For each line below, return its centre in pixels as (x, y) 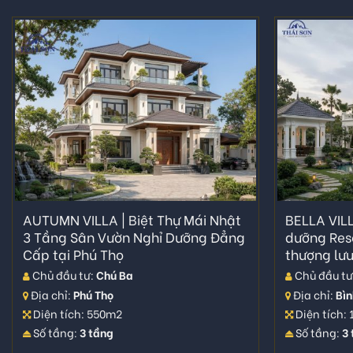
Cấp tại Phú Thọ (73, 254)
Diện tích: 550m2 (76, 313)
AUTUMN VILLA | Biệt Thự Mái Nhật (132, 219)
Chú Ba (114, 275)
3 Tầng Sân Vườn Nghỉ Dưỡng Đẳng (134, 236)
